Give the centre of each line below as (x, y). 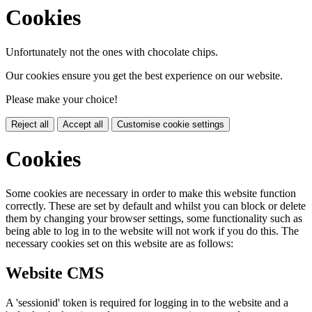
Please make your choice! (62, 99)
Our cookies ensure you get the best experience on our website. (144, 75)
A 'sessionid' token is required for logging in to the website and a (147, 302)
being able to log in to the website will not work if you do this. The (152, 231)
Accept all (83, 124)
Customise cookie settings (171, 124)
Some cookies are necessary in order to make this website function (151, 193)
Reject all (30, 124)
